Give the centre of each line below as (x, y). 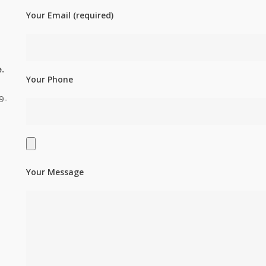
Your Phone (50, 80)
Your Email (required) (70, 15)
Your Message (55, 172)
